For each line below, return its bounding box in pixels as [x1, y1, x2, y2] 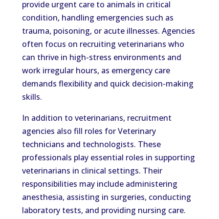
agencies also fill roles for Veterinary [22, 126, 156, 136]
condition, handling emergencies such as [22, 12, 174, 23]
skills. [22, 91, 42, 102]
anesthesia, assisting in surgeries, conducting [22, 192, 191, 202]
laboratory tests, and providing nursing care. [22, 205, 186, 216]
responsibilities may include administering [22, 178, 177, 189]
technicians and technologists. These [22, 139, 161, 150]
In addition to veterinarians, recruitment [22, 112, 172, 123]
